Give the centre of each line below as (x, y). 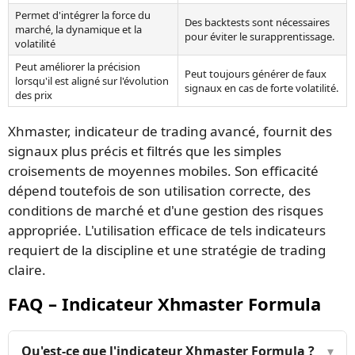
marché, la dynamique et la (78, 30)
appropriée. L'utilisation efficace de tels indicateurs (167, 231)
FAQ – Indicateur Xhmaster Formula (164, 304)
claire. (27, 270)
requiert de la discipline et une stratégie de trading (167, 250)
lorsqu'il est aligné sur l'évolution (92, 81)
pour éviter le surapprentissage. (260, 37)
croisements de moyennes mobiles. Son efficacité (163, 171)
